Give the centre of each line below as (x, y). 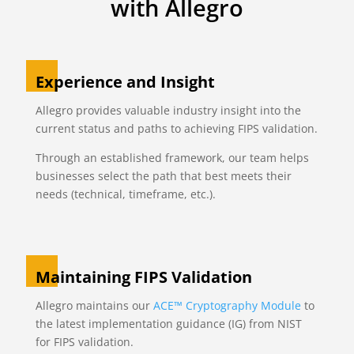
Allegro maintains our (94, 306)
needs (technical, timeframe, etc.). (125, 194)
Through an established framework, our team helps (172, 158)
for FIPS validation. (84, 342)
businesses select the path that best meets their (163, 176)
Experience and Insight (125, 82)
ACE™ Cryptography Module (227, 306)
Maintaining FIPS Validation (143, 277)
